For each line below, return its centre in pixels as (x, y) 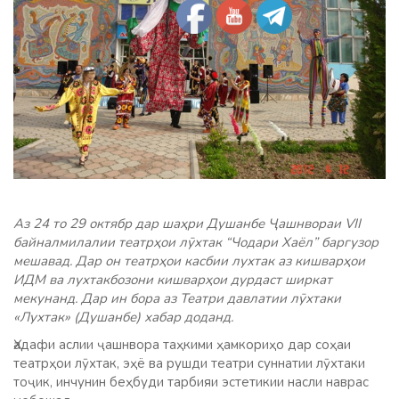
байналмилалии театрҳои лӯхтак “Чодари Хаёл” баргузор (196, 242)
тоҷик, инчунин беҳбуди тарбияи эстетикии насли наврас (191, 382)
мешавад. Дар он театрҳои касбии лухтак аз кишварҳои (189, 261)
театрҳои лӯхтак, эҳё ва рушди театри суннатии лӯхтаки (189, 363)
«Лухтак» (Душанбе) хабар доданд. (123, 317)
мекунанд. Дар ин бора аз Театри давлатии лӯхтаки (177, 298)
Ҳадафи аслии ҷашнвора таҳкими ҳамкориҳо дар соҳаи (182, 344)
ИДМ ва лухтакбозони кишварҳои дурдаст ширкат (173, 279)
